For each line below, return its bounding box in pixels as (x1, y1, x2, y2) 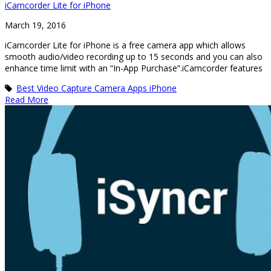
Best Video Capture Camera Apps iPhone (16, 82, 177, 94)
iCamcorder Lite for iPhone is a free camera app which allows (5, 39, 246, 51)
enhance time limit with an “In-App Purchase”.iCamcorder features (5, 62, 263, 74)
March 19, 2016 (5, 19, 66, 31)
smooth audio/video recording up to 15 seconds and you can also (5, 50, 263, 62)
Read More (5, 93, 48, 105)
